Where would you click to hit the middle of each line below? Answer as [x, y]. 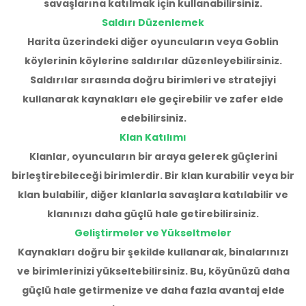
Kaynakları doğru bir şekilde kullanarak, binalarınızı [153, 252]
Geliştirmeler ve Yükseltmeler [153, 233]
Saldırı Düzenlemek [153, 22]
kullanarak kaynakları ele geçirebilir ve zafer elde [153, 99]
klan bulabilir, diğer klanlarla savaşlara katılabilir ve [153, 194]
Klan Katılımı [153, 137]
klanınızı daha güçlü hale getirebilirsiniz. [153, 213]
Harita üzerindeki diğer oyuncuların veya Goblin [153, 41]
